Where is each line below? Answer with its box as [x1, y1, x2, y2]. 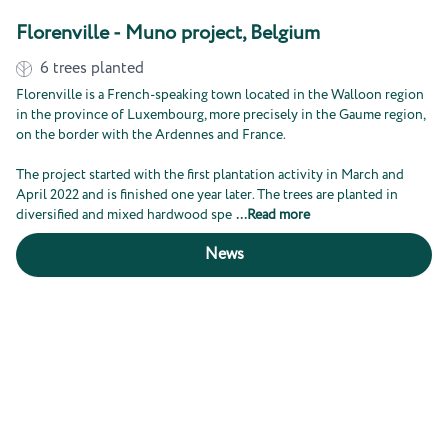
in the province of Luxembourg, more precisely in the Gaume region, [16, 105, 425, 125]
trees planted [53, 57, 144, 80]
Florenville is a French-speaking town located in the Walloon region [16, 85, 424, 105]
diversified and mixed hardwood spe [16, 205, 232, 225]
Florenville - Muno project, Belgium [16, 19, 320, 48]
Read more [247, 205, 310, 225]
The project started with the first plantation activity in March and [16, 165, 404, 185]
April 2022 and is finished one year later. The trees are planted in [16, 185, 398, 205]
